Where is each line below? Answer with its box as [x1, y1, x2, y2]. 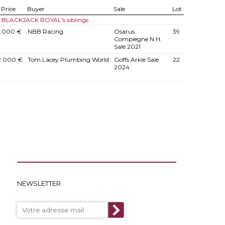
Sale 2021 [114, 43, 141, 50]
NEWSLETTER [17, 179, 61, 187]
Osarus [114, 28, 135, 35]
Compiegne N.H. [114, 35, 162, 43]
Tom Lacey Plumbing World [27, 56, 109, 63]
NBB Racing [27, 28, 63, 35]
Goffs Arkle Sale [114, 56, 159, 63]
